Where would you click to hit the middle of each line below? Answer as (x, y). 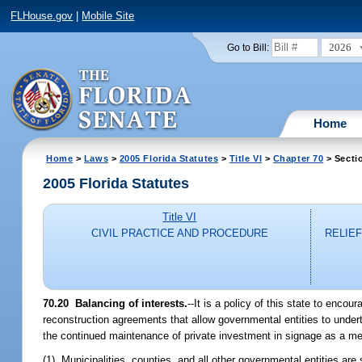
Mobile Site (108, 16)
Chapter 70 (298, 158)
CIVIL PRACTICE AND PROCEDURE (179, 234)
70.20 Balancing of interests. (116, 303)
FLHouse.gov (42, 16)
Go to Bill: (248, 47)
